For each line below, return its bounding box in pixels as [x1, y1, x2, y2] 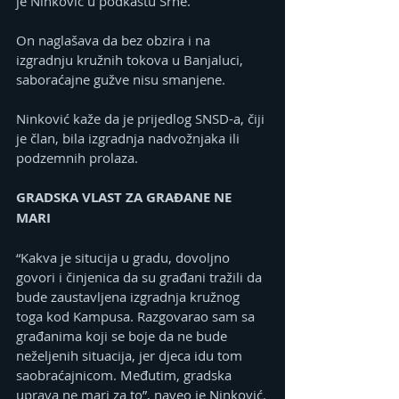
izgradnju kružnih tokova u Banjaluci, [16, 51, 247, 69]
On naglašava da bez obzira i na [16, 31, 214, 50]
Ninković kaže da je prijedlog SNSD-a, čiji [16, 110, 268, 128]
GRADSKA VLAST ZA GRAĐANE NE [16, 188, 235, 208]
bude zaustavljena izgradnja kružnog [16, 288, 243, 306]
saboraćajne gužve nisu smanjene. [16, 70, 225, 89]
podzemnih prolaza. [16, 149, 138, 167]
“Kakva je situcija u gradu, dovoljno [16, 248, 233, 267]
